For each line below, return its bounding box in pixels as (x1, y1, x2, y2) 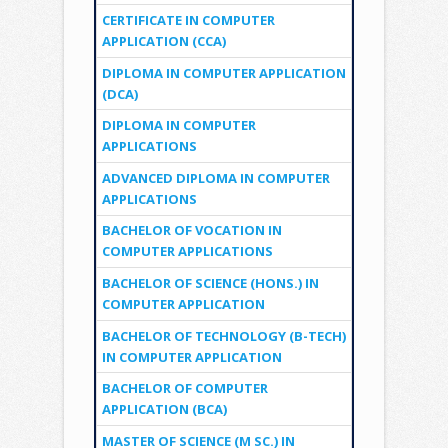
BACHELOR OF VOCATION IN (101, 221, 282, 240)
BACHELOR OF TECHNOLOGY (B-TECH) (101, 326, 346, 345)
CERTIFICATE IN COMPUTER (101, 10, 275, 29)
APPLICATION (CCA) (101, 31, 226, 50)
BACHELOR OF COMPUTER (101, 379, 268, 398)
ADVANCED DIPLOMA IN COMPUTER (101, 168, 330, 187)
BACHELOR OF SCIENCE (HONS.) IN (101, 273, 319, 292)
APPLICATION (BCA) (101, 400, 227, 419)
